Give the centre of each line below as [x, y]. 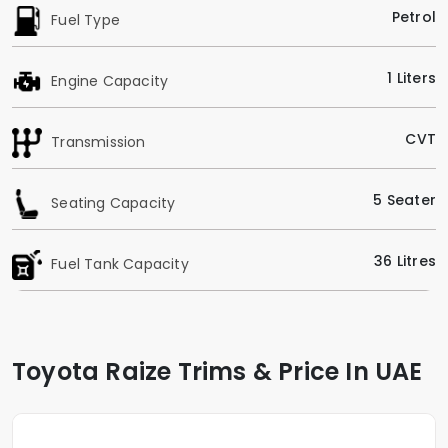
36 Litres [405, 260]
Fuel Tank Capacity [118, 263]
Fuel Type [83, 19]
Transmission [96, 141]
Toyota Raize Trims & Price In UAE [217, 371]
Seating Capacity [111, 202]
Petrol [413, 16]
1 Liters [411, 77]
